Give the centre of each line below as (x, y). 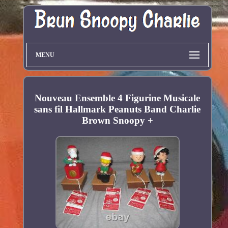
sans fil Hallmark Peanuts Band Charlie (118, 109)
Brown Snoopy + (117, 121)
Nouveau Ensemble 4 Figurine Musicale (118, 98)
